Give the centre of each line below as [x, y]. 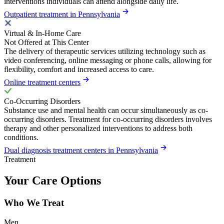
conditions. [21, 137]
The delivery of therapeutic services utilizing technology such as [105, 51]
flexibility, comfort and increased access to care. [79, 69]
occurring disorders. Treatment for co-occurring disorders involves [108, 119]
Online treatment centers [42, 82]
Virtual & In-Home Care [42, 33]
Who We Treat [34, 203]
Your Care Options [52, 181]
